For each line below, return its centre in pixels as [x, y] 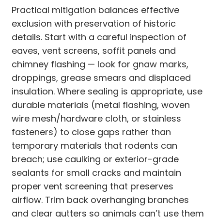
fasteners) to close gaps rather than [91, 132]
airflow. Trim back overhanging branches [100, 200]
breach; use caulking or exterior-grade [95, 159]
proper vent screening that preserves [93, 186]
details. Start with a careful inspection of [99, 37]
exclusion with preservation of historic [94, 23]
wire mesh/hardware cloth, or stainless [96, 118]
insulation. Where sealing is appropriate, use [107, 91]
